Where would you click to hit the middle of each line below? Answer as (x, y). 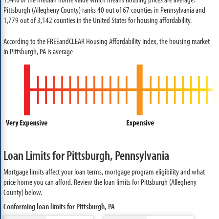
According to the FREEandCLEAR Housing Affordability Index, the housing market (106, 41)
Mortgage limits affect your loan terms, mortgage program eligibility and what (104, 171)
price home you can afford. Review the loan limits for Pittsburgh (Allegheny (100, 181)
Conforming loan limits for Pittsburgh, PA (59, 206)
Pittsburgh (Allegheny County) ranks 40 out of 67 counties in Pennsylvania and (104, 10)
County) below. (22, 192)
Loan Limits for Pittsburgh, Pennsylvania (86, 155)
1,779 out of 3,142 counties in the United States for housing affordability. (97, 20)
